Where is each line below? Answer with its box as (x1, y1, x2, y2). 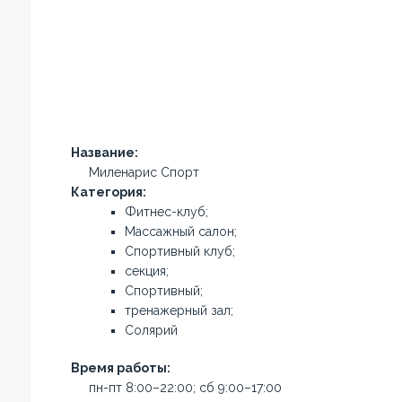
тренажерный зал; (124, 303, 233, 318)
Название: (70, 145, 138, 160)
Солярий (124, 323, 178, 337)
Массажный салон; (124, 224, 237, 239)
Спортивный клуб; (124, 244, 235, 258)
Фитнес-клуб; (124, 205, 208, 219)
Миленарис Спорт (88, 165, 199, 179)
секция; (124, 264, 169, 278)
